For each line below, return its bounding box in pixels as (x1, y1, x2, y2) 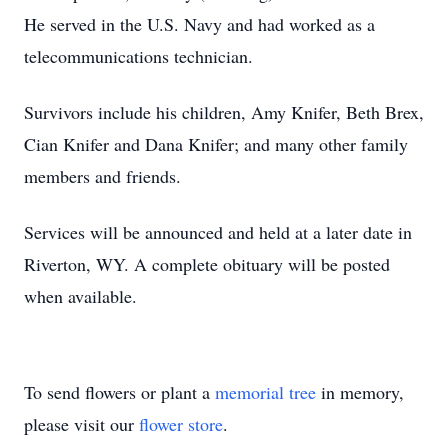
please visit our (24, 412, 139, 436)
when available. (24, 284, 137, 308)
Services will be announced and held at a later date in (24, 220, 412, 244)
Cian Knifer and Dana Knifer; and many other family (24, 132, 408, 156)
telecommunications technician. (24, 44, 259, 68)
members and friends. (24, 164, 181, 188)
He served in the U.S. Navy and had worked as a (24, 12, 375, 36)
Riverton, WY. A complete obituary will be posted (24, 252, 390, 276)
